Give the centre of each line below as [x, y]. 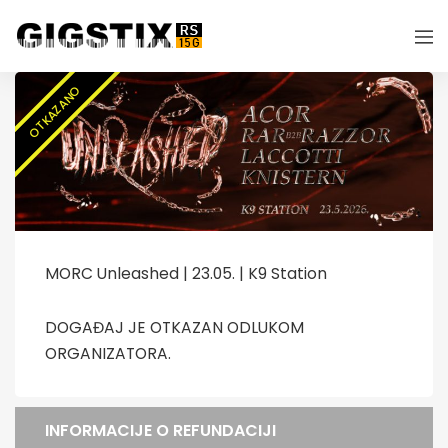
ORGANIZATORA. [108, 353]
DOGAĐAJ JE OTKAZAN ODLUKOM [174, 327]
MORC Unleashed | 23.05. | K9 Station [186, 273]
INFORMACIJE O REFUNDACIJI [160, 430]
